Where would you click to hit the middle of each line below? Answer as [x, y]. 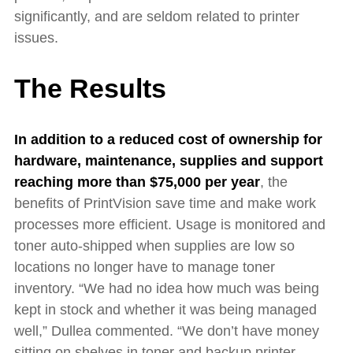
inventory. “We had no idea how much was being [167, 288]
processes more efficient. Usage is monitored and [170, 224]
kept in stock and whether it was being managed [165, 309]
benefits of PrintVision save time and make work [165, 203]
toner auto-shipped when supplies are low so [154, 245]
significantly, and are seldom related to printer [157, 17]
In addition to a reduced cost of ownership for [168, 139]
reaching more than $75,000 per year [137, 182]
